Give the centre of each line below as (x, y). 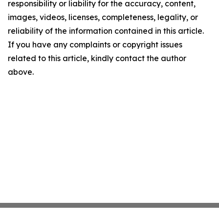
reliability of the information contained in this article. (106, 31)
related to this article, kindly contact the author (97, 58)
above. (21, 72)
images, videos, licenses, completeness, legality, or (103, 17)
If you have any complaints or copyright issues (95, 44)
